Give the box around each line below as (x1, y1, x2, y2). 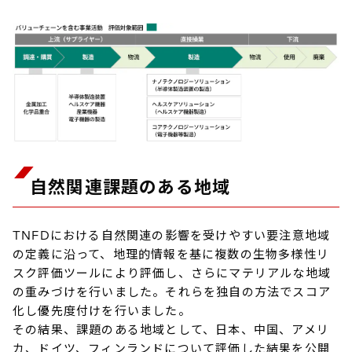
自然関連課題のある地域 (30, 175, 231, 198)
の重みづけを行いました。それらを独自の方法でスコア (13, 284, 332, 299)
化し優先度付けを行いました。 (13, 302, 191, 318)
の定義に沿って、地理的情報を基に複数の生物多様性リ (13, 246, 330, 262)
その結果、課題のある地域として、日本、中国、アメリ (13, 321, 330, 337)
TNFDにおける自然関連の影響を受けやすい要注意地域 (13, 227, 331, 243)
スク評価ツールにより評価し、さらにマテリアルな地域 (13, 265, 331, 280)
